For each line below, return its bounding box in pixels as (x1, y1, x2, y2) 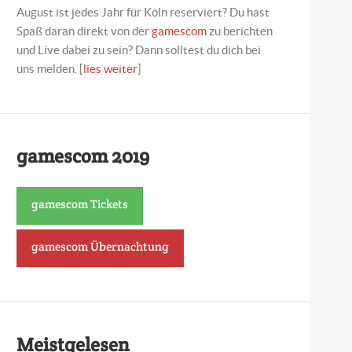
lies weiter (82, 62, 137, 75)
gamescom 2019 (16, 144, 149, 168)
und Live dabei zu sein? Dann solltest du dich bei (16, 43, 261, 57)
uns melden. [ (16, 62, 83, 75)
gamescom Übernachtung (31, 238, 169, 254)
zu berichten (206, 24, 273, 38)
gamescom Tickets (31, 196, 128, 211)
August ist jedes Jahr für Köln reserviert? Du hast (16, 5, 269, 19)
